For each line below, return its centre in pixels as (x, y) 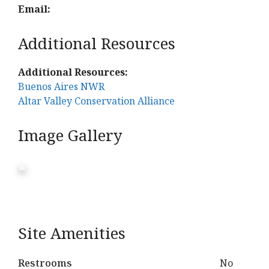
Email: (34, 9)
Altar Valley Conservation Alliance (96, 101)
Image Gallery (70, 135)
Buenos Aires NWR (61, 86)
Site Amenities (72, 233)
